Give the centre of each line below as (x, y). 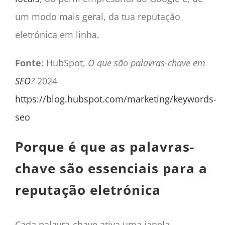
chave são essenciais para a (111, 168)
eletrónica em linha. (57, 34)
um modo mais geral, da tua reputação (97, 16)
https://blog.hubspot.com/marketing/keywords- (116, 99)
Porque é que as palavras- (104, 146)
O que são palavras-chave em (146, 63)
